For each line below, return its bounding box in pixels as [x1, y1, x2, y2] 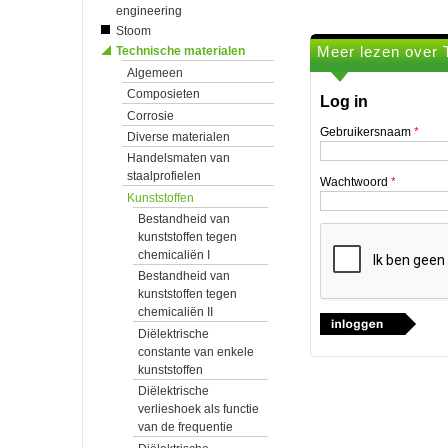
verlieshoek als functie [138, 402, 259, 417]
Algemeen [127, 65, 183, 80]
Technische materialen [116, 44, 245, 59]
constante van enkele [138, 344, 254, 359]
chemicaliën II [138, 305, 213, 320]
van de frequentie [138, 420, 233, 435]
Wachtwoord [320, 175, 391, 190]
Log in [320, 93, 368, 111]
